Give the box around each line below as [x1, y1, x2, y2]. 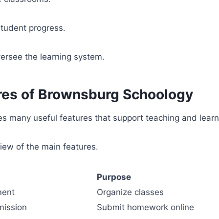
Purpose [97, 172, 131, 182]
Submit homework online [97, 202, 194, 212]
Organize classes [97, 187, 164, 197]
